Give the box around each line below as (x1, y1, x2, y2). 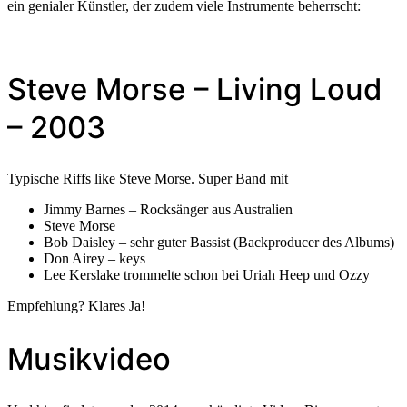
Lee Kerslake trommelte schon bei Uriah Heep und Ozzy (44, 267, 370, 283)
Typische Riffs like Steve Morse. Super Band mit (7, 171, 288, 187)
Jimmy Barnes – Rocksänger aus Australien (44, 202, 293, 218)
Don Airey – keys (44, 251, 145, 267)
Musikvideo (7, 340, 171, 377)
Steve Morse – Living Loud (7, 71, 382, 108)
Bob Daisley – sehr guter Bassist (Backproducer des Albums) (44, 234, 394, 251)
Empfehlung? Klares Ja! (7, 298, 145, 314)
